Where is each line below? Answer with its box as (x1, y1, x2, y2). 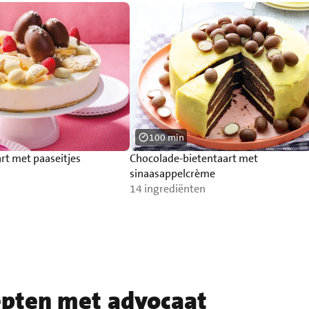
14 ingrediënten (129, 181, 206, 197)
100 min (148, 131, 184, 144)
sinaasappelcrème (129, 166, 215, 181)
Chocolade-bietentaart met (129, 151, 258, 166)
